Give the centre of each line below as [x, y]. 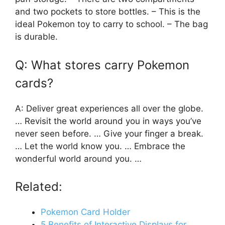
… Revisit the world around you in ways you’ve [108, 121]
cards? [34, 83]
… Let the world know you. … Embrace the [100, 146]
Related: [39, 187]
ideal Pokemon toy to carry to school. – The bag [111, 24]
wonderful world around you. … [78, 158]
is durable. [36, 37]
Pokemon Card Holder [85, 212]
